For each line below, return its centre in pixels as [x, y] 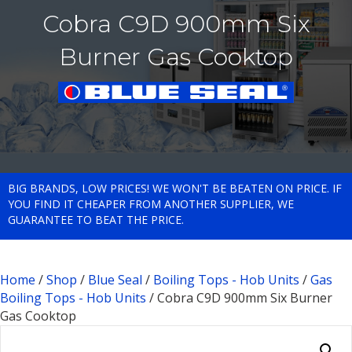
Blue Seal [115, 280]
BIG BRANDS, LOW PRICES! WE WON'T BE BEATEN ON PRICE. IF [175, 189]
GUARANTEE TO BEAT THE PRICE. [96, 220]
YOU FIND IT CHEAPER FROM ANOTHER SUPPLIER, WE [151, 204]
